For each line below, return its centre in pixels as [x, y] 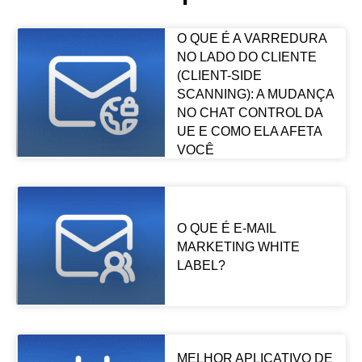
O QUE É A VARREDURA [251, 38]
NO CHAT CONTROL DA [249, 112]
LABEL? [201, 266]
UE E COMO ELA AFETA [249, 131]
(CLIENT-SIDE [219, 75]
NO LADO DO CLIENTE [246, 57]
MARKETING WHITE [238, 247]
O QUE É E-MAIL [226, 229]
